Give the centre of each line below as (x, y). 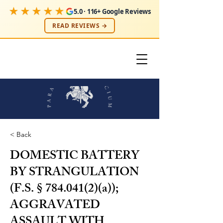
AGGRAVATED (55, 206)
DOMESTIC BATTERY (75, 157)
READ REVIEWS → (80, 26)
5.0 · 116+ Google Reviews (112, 11)
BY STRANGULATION (74, 173)
